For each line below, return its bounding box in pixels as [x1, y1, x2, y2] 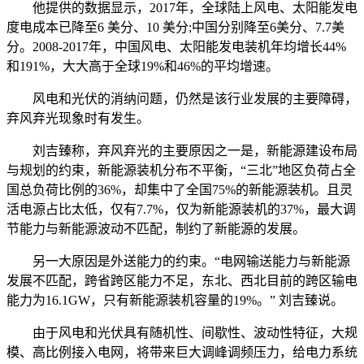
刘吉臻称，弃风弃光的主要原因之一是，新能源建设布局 [6, 143, 357, 158]
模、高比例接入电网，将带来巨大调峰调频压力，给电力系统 [6, 344, 357, 359]
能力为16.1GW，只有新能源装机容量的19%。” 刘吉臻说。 [6, 292, 344, 307]
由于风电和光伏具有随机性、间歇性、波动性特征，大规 [6, 325, 357, 340]
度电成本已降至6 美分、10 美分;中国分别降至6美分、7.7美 [6, 19, 344, 34]
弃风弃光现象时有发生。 [6, 110, 149, 125]
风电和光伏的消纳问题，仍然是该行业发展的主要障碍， [6, 91, 357, 106]
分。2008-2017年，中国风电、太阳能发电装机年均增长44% [6, 39, 346, 54]
